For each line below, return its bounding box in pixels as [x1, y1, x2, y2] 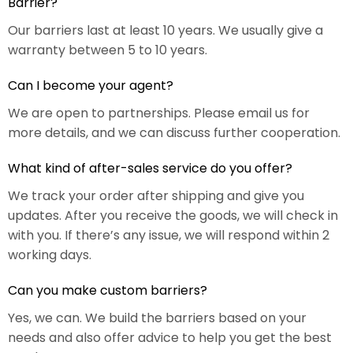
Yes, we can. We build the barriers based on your [8, 309, 307, 328]
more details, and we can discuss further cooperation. [8, 124, 340, 143]
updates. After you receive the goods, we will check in [8, 206, 338, 225]
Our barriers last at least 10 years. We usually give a [8, 21, 323, 40]
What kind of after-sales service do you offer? [8, 159, 292, 178]
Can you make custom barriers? [8, 281, 207, 300]
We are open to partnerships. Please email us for [8, 104, 310, 123]
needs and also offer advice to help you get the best [8, 329, 332, 347]
